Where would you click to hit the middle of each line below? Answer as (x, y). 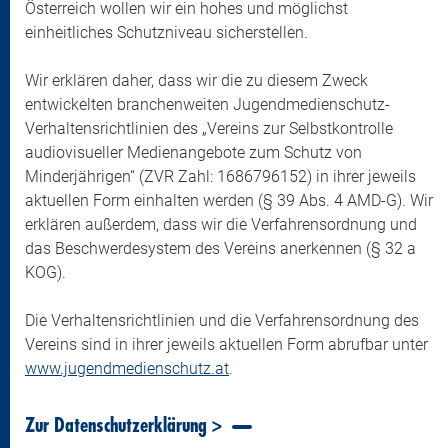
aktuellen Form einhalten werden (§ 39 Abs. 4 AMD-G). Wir (229, 200)
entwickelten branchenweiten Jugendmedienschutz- (207, 104)
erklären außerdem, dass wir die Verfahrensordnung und (221, 224)
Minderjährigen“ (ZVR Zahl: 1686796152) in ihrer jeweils (220, 176)
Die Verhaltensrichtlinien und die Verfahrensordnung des (222, 320)
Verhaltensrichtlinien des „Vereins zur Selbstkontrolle (209, 128)
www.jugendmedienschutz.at (127, 368)
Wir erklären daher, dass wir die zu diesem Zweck (196, 80)
